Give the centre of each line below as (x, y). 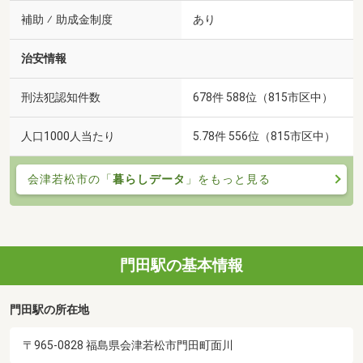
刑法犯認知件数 (61, 97)
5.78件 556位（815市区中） (264, 136)
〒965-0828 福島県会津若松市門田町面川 (128, 346)
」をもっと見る (228, 179)
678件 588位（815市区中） (263, 97)
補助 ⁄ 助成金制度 (67, 19)
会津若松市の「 (70, 179)
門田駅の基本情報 (181, 266)
